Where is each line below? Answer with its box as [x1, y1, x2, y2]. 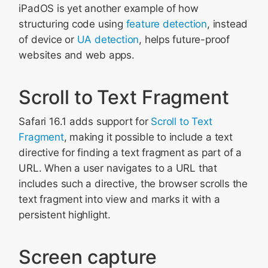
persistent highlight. [19, 209, 111, 221]
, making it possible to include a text [63, 131, 233, 143]
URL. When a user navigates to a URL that [19, 162, 218, 174]
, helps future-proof [139, 33, 230, 45]
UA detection [77, 33, 139, 45]
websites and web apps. [19, 49, 135, 61]
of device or [19, 33, 77, 45]
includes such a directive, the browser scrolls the [19, 178, 248, 190]
